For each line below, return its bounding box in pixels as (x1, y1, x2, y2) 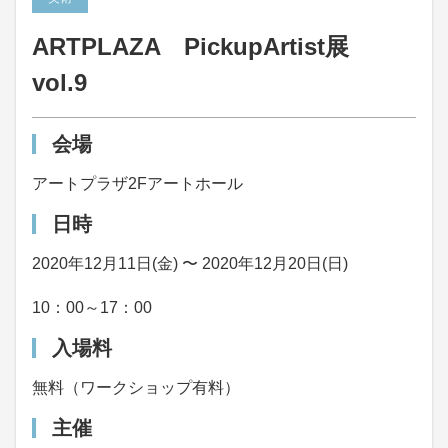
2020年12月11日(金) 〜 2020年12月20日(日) (32, 255, 348, 272)
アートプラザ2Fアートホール (32, 175, 243, 192)
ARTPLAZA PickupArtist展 (32, 33, 373, 60)
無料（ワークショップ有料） (32, 379, 240, 396)
